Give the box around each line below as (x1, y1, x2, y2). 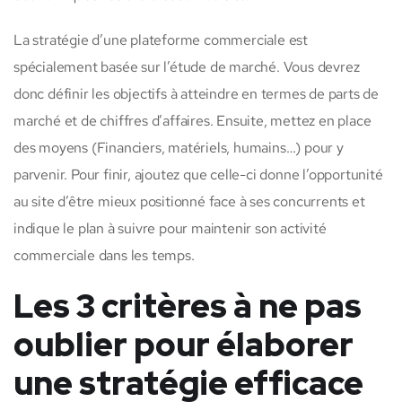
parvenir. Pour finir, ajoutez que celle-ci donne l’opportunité (13, 165, 383, 185)
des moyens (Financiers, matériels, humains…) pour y (13, 138, 344, 158)
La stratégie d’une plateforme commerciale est (13, 31, 308, 50)
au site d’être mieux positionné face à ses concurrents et (13, 192, 365, 212)
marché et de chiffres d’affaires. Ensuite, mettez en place (13, 111, 371, 131)
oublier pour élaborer (13, 323, 354, 367)
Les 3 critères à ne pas (13, 284, 362, 328)
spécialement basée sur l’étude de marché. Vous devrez (13, 57, 360, 77)
